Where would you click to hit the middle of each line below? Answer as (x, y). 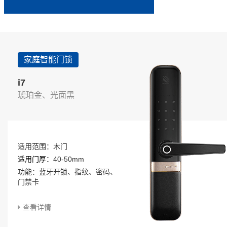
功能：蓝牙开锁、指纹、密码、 (67, 172)
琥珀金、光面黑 (46, 95)
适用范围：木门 (43, 147)
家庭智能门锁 (48, 60)
